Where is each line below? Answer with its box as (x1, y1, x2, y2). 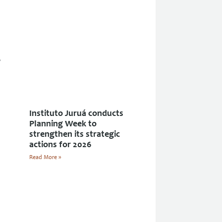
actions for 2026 (29, 140, 92, 150)
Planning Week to (29, 119, 97, 129)
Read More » (29, 154, 61, 161)
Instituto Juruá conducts (29, 109, 123, 118)
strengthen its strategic (29, 130, 120, 139)
